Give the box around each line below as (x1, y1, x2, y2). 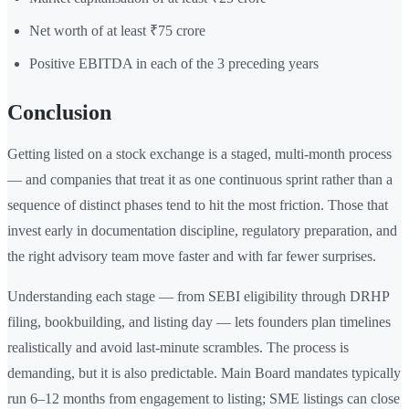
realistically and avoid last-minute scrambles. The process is (7, 340, 349, 356)
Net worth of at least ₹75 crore (29, 23, 205, 39)
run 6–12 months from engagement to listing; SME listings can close (7, 391, 400, 407)
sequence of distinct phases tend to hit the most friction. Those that (7, 197, 388, 214)
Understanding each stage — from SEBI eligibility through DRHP (7, 288, 389, 305)
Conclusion (7, 100, 111, 125)
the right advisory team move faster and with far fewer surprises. (7, 248, 376, 265)
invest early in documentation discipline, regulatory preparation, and (7, 223, 397, 239)
